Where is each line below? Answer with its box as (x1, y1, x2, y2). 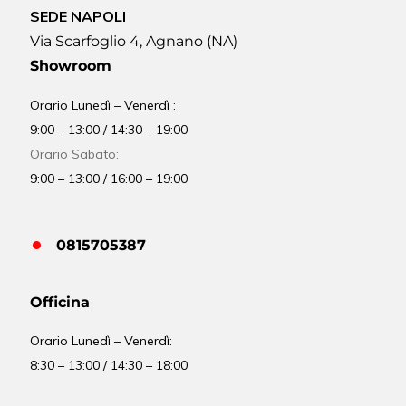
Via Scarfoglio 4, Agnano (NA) (30, 33, 238, 51)
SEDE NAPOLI (30, 7, 130, 26)
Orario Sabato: (30, 145, 120, 162)
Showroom (30, 56, 112, 75)
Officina (30, 292, 91, 311)
